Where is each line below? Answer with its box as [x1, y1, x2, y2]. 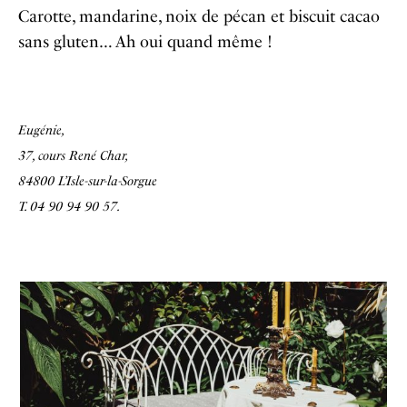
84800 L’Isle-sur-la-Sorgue [18, 173, 157, 189]
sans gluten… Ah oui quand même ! [18, 31, 273, 52]
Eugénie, [18, 122, 65, 138]
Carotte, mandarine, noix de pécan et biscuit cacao [18, 5, 380, 26]
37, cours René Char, [18, 147, 129, 164]
